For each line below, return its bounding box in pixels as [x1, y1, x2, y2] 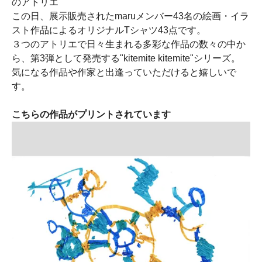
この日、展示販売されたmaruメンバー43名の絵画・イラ [12, 11, 249, 21]
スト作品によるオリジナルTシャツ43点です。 [12, 25, 206, 35]
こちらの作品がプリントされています [12, 109, 171, 119]
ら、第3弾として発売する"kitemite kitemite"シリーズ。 [12, 53, 240, 63]
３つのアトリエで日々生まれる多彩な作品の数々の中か [12, 39, 246, 49]
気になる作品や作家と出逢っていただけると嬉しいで [12, 67, 236, 77]
